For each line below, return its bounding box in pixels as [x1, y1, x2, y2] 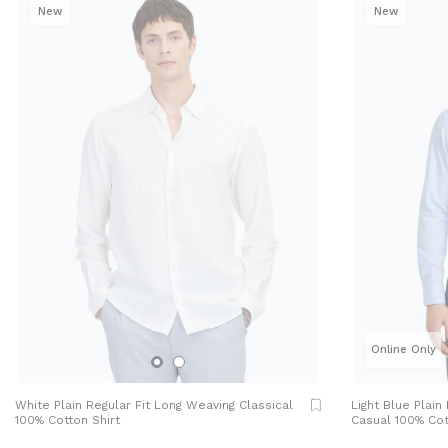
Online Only [371, 342, 436, 356]
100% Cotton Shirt [15, 412, 120, 427]
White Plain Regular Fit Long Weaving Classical [15, 397, 293, 412]
